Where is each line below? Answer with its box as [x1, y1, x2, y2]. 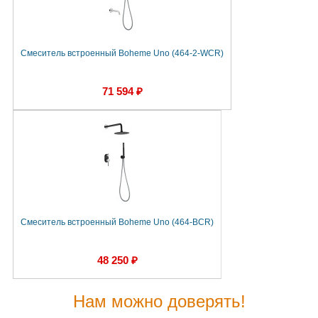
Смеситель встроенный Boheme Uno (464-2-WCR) [21, 48, 224, 59]
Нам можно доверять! [72, 292, 246, 312]
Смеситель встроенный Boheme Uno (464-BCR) [21, 217, 214, 228]
